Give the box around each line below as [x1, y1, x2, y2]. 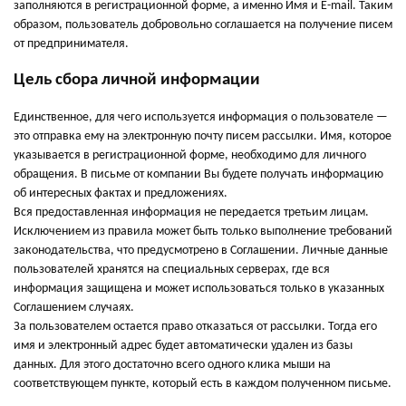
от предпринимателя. [14, 37, 129, 51]
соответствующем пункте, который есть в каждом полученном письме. [14, 377, 391, 391]
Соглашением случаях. [14, 301, 134, 314]
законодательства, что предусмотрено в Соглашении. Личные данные [14, 244, 388, 257]
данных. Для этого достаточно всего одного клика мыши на [14, 358, 331, 372]
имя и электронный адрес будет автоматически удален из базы [14, 339, 353, 353]
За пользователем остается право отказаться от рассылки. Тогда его [14, 320, 377, 333]
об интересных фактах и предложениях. [14, 187, 227, 200]
